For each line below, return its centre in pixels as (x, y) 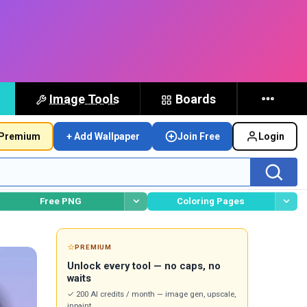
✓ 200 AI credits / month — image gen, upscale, (152, 294)
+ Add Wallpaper (103, 136)
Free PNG (60, 201)
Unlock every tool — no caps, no (144, 266)
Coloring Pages (211, 201)
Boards (196, 99)
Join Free (198, 136)
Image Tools (85, 99)
